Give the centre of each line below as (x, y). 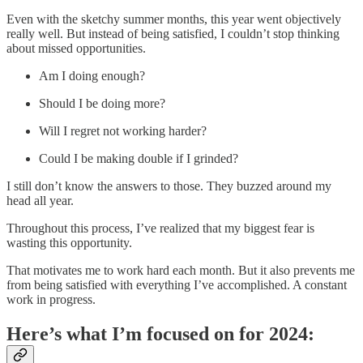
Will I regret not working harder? (123, 131)
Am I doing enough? (92, 76)
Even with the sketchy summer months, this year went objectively (174, 19)
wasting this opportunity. (69, 243)
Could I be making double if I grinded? (139, 158)
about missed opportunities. (76, 48)
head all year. (40, 201)
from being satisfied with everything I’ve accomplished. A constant (177, 285)
